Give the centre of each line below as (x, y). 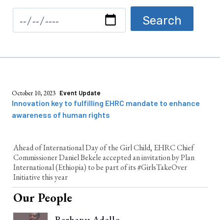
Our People (43, 198)
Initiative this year (41, 177)
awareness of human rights (61, 115)
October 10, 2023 (34, 93)
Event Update (80, 93)
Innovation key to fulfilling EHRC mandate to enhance (106, 103)
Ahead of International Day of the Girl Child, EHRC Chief (104, 148)
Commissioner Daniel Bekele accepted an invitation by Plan (104, 158)
